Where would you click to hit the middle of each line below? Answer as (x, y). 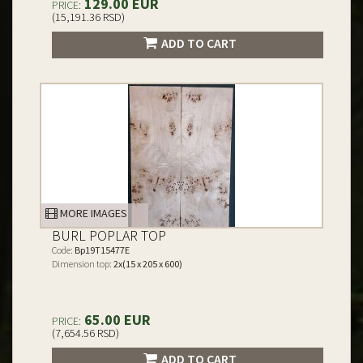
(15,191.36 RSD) (88, 17)
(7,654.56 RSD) (85, 333)
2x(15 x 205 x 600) (147, 264)
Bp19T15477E (101, 250)
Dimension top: (82, 264)
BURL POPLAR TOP (109, 235)
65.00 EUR (116, 320)
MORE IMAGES (92, 213)
